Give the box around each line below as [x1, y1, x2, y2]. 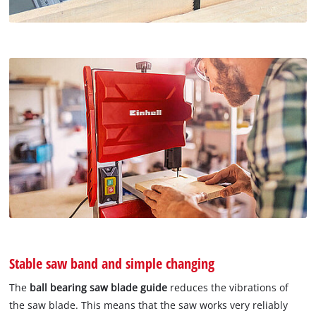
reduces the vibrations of [167, 280, 289, 294]
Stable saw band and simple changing [9, 253, 215, 273]
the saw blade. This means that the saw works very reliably [9, 298, 288, 312]
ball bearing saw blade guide [30, 280, 168, 294]
